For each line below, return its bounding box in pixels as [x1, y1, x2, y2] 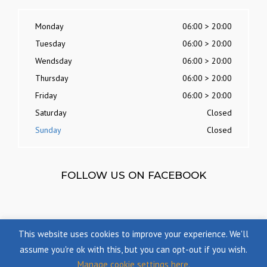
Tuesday [35, 38, 66, 49]
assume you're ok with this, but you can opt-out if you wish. [20, 243, 247, 255]
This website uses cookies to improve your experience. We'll [18, 228, 249, 240]
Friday [35, 89, 57, 101]
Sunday [35, 124, 61, 135]
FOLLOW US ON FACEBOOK [61, 169, 206, 181]
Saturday [35, 107, 67, 118]
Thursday [35, 72, 69, 83]
